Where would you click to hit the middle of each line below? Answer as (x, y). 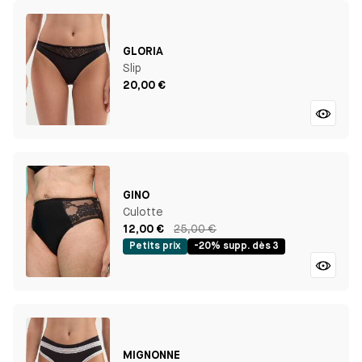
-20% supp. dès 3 (236, 247)
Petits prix (155, 247)
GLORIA (143, 52)
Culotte (143, 213)
